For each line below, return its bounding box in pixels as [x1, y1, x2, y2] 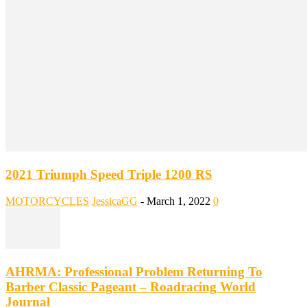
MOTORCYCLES [5, 195, 89, 207]
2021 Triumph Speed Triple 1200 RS [5, 167, 212, 182]
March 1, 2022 [147, 195, 210, 207]
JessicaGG [92, 195, 138, 207]
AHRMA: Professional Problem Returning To [5, 264, 262, 279]
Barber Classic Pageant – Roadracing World [5, 279, 256, 294]
